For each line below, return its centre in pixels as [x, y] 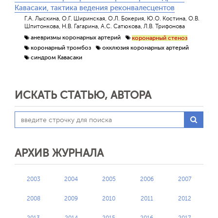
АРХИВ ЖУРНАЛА [59, 153]
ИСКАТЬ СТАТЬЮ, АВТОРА [83, 95]
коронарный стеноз [160, 38]
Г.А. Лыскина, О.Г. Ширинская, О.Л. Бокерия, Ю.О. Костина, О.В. [112, 18]
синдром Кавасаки [56, 58]
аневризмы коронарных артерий [76, 38]
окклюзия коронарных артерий [145, 47]
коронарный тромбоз [61, 47]
